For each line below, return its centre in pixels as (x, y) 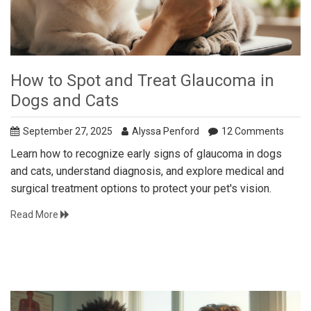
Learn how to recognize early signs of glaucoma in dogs (146, 153)
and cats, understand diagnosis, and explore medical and (147, 171)
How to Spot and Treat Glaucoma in (142, 80)
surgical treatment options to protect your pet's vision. (141, 188)
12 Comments (253, 131)
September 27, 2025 (68, 131)
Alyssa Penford (166, 131)
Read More (35, 214)
